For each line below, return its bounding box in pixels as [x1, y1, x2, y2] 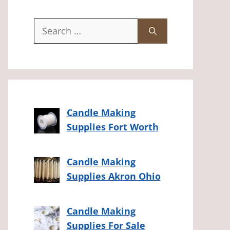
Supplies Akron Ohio [66, 169, 161, 182]
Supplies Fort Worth [66, 120, 159, 133]
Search [33, 18, 63, 31]
